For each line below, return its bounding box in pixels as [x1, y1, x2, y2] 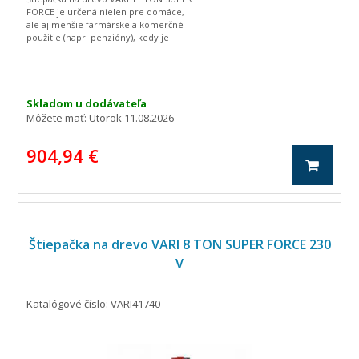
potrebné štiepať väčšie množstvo [26, 44, 171, 56]
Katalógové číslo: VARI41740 [26, 296, 161, 311]
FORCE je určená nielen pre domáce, [26, 6, 185, 18]
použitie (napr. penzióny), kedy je [26, 31, 170, 43]
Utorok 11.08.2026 [89, 111, 175, 125]
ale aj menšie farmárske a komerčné [26, 18, 184, 30]
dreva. [26, 57, 54, 69]
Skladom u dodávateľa [26, 96, 147, 111]
